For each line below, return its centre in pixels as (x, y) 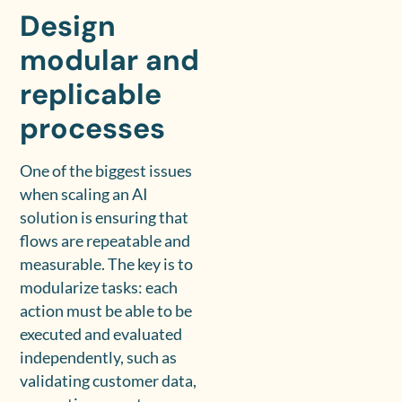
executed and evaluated (101, 334)
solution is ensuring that (105, 217)
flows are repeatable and (105, 240)
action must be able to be (106, 310)
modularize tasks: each (99, 287)
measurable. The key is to (107, 264)
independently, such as (99, 357)
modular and (110, 60)
